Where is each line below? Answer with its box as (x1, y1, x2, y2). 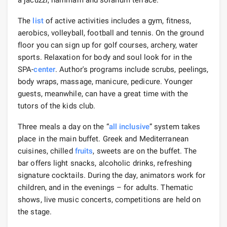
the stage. (18, 207, 52, 216)
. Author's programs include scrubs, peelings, (55, 64, 209, 74)
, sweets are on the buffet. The (93, 146, 197, 156)
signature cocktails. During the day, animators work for (18, 170, 206, 180)
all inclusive (108, 122, 149, 131)
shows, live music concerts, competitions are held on (18, 195, 201, 204)
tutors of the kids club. (18, 101, 96, 110)
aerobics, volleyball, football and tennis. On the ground (18, 28, 204, 37)
